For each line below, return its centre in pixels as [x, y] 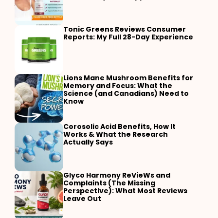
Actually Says [88, 142]
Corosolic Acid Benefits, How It [119, 127]
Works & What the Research [116, 134]
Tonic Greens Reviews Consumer [125, 29]
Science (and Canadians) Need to [126, 93]
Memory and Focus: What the [118, 86]
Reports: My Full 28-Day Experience [128, 37]
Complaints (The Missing [109, 183]
